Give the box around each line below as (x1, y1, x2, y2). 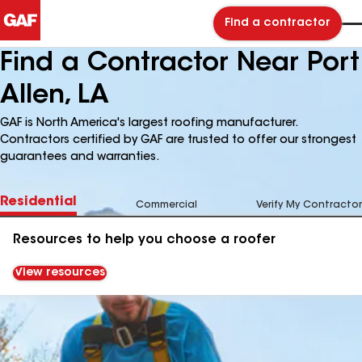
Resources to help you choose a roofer (13, 234, 276, 246)
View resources (15, 267, 105, 279)
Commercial (136, 200, 197, 210)
